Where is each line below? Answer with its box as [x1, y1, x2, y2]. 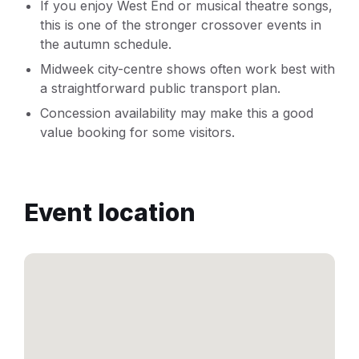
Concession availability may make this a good [40, 104, 313, 121]
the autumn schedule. [40, 35, 171, 52]
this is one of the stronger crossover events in [40, 16, 321, 33]
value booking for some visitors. [40, 123, 235, 140]
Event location [24, 197, 196, 227]
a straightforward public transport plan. [40, 79, 280, 96]
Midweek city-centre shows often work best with [40, 60, 335, 77]
